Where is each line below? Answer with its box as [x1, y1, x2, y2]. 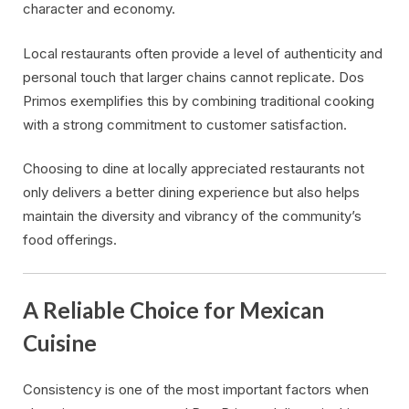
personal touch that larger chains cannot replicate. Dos [23, 68, 364, 86]
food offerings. [23, 231, 117, 249]
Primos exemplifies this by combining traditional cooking [23, 91, 374, 110]
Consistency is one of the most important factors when [23, 380, 369, 398]
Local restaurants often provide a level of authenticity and [23, 44, 383, 62]
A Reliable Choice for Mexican [23, 297, 324, 324]
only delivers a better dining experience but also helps [23, 184, 360, 202]
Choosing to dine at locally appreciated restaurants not [23, 160, 364, 178]
